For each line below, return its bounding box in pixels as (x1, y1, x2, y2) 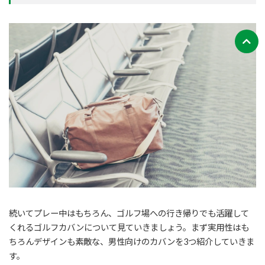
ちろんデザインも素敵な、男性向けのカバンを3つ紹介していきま (9, 237, 254, 247)
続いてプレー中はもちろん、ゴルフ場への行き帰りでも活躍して (9, 208, 249, 219)
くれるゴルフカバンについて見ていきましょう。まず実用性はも (9, 222, 249, 233)
